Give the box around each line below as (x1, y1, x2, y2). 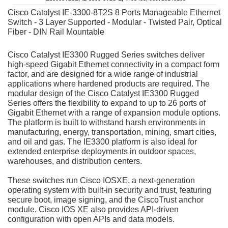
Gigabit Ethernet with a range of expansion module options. (8, 108, 220, 118)
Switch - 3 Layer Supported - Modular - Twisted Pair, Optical (8, 18, 222, 27)
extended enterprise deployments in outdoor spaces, (8, 147, 196, 156)
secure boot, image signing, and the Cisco (8, 195, 159, 205)
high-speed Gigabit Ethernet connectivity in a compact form (8, 60, 219, 69)
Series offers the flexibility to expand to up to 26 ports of (8, 99, 206, 108)
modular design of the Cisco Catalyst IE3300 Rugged (8, 89, 199, 98)
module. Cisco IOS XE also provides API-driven (8, 205, 179, 214)
